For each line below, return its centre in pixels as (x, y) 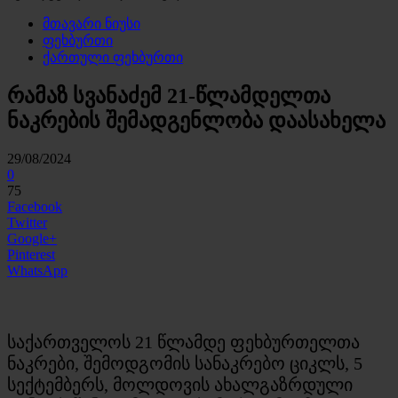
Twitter (27, 222)
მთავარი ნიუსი (92, 24)
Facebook (35, 206)
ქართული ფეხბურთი (113, 57)
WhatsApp (37, 270)
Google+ (32, 238)
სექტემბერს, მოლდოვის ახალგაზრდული (180, 384)
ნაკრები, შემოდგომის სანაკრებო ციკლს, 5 (185, 363)
